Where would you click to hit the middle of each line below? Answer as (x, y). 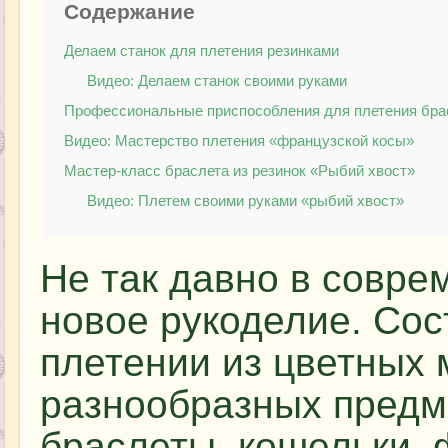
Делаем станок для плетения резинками (201, 51)
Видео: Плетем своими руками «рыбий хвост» (245, 201)
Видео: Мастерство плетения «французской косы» (238, 141)
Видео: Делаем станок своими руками (216, 81)
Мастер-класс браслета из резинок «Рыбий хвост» (239, 171)
